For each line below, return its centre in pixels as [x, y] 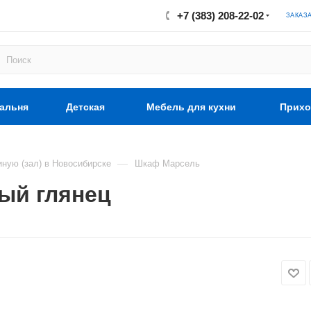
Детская [85, 107]
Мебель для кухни [191, 107]
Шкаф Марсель [167, 163]
